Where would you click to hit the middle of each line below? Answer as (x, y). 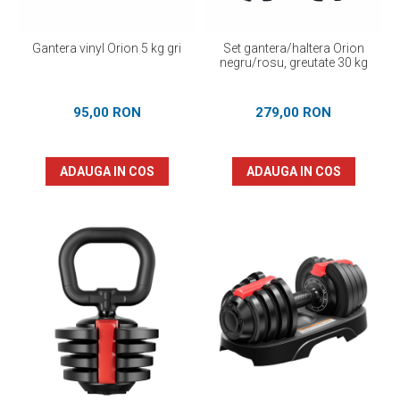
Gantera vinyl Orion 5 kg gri (107, 48)
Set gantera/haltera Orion (293, 48)
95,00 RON (107, 112)
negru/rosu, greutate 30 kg (293, 62)
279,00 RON (293, 112)
